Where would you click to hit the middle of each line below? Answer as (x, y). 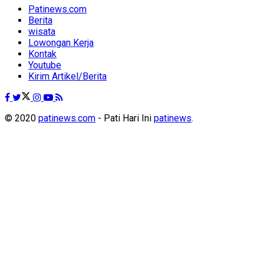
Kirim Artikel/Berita (67, 76)
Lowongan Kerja (61, 42)
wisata (42, 31)
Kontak (42, 54)
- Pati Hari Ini (125, 118)
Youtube (45, 65)
